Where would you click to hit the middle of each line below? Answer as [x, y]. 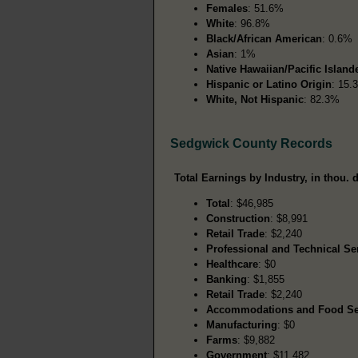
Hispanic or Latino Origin [269, 84]
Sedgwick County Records [251, 143]
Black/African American [264, 38]
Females [227, 8]
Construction [238, 218]
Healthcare [232, 264]
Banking [227, 279]
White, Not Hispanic [255, 99]
